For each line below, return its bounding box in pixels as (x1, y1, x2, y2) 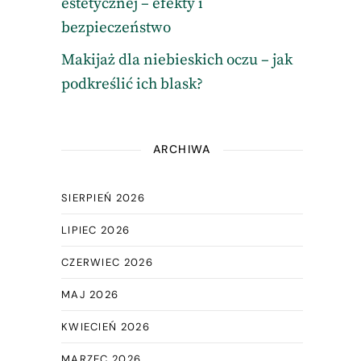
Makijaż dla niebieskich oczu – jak (60, 51, 293, 69)
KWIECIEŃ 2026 (60, 320, 150, 334)
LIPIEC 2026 (60, 223, 131, 237)
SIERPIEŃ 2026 (60, 191, 145, 205)
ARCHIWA (153, 142, 211, 156)
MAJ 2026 (60, 288, 119, 301)
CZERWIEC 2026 (60, 255, 153, 269)
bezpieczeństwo (60, 19, 171, 37)
